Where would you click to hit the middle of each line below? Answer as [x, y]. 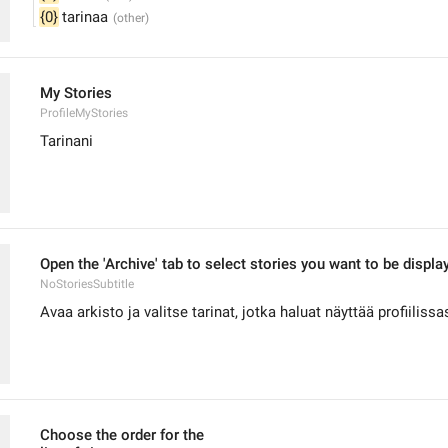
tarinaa [83, 17]
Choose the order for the [124, 435]
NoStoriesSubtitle [87, 284]
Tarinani [66, 141]
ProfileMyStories [84, 113]
